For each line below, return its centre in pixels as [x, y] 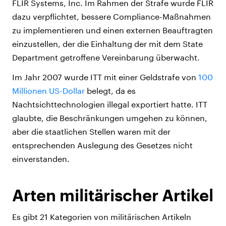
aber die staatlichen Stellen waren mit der [91, 132]
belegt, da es [110, 91]
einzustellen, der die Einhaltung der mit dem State [107, 44]
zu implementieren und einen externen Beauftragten [112, 30]
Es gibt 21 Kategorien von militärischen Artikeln [102, 217]
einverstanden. [41, 159]
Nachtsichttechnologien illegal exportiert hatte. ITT [110, 104]
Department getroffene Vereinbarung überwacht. [106, 58]
